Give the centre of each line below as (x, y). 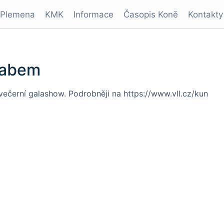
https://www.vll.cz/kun (166, 93)
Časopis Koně (151, 14)
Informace (93, 14)
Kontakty (205, 14)
